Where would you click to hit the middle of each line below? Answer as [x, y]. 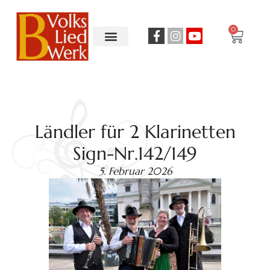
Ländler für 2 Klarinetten [135, 131]
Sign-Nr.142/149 [135, 153]
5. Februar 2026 [135, 171]
